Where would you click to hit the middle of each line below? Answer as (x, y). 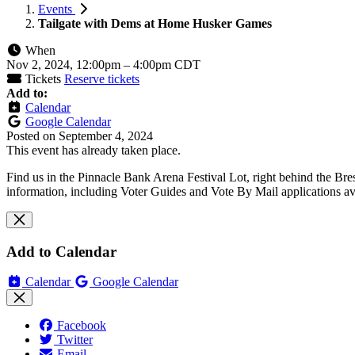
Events (57, 9)
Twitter (75, 340)
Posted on (32, 136)
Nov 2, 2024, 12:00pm (65, 64)
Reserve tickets (102, 78)
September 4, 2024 (106, 136)
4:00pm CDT (167, 64)
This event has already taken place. (94, 150)
